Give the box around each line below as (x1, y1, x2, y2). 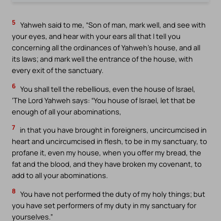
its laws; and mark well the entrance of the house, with (12, 54, 193, 64)
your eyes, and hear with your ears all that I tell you (12, 31, 181, 41)
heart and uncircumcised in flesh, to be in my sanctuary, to (12, 136, 207, 147)
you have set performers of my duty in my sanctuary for (12, 200, 196, 210)
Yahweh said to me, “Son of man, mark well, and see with (19, 20, 206, 30)
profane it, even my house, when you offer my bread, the (12, 147, 201, 158)
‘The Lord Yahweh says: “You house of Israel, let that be (12, 95, 195, 105)
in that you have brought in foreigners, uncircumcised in (18, 125, 207, 135)
